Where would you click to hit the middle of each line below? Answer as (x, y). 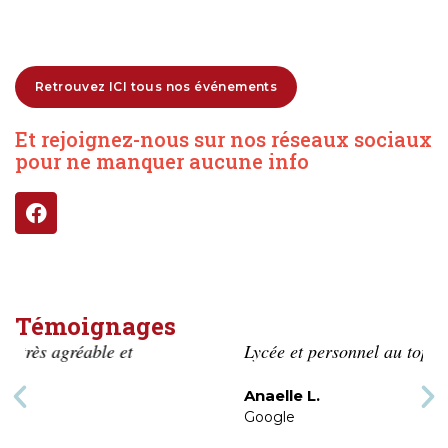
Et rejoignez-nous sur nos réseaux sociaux (223, 139)
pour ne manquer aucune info (162, 161)
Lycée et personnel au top (138, 351)
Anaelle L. (83, 396)
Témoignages (95, 326)
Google (71, 417)
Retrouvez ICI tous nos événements (156, 87)
